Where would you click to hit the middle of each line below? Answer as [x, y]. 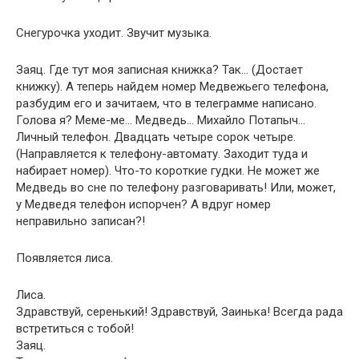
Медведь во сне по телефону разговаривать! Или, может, [176, 188]
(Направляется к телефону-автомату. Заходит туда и [162, 154]
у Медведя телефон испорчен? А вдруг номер [143, 204]
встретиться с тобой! [75, 329]
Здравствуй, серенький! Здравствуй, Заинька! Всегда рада [179, 312]
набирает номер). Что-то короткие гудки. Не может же [168, 171]
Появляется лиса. [65, 258]
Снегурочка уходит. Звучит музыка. [114, 33]
